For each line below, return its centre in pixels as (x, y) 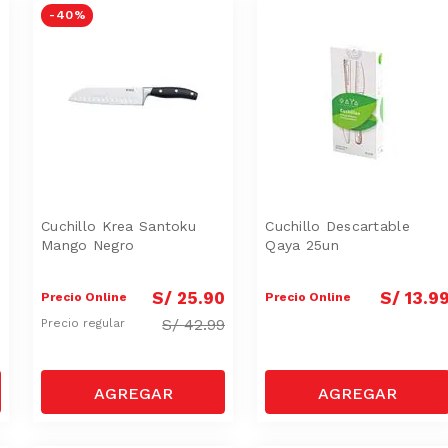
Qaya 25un (302, 244)
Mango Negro (88, 244)
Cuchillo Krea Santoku (118, 225)
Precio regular (85, 323)
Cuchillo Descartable (337, 225)
